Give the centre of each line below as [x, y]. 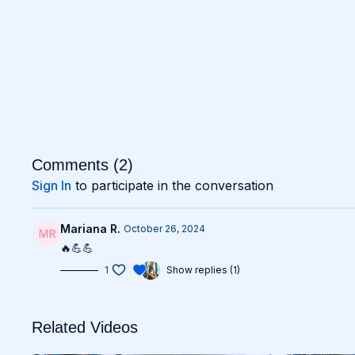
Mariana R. [91, 229]
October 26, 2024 [165, 229]
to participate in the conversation [173, 185]
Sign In [52, 185]
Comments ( [76, 165]
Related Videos [85, 327]
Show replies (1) [204, 270]
